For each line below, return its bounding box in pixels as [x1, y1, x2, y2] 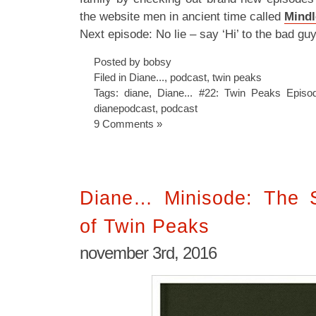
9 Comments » [94, 117, 162, 130]
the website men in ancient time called [80, 9, 284, 23]
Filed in [94, 71, 129, 83]
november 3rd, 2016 [80, 243, 217, 262]
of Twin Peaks [80, 215, 209, 237]
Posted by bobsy [94, 55, 171, 68]
